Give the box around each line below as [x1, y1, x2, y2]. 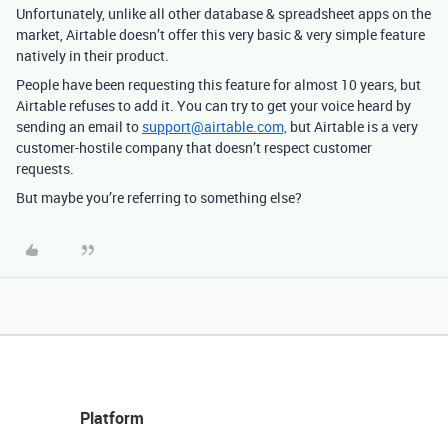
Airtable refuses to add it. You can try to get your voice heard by [16, 96, 411, 115]
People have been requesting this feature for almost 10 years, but [16, 75, 421, 94]
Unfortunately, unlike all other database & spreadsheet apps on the [16, 4, 431, 23]
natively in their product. [16, 46, 169, 65]
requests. [16, 159, 74, 178]
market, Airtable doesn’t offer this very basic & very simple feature [16, 25, 425, 44]
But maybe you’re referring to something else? [16, 188, 302, 207]
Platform [80, 407, 144, 429]
